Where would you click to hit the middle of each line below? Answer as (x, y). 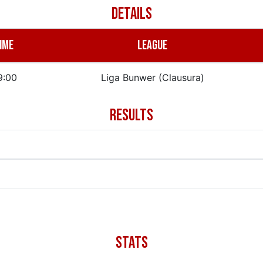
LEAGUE (153, 45)
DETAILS (131, 14)
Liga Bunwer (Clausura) (152, 77)
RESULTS (131, 115)
